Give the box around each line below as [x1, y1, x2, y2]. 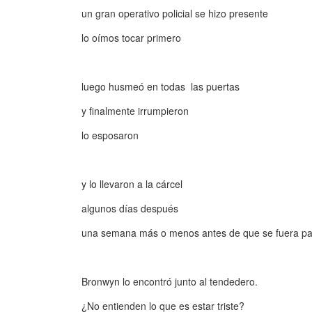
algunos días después [81, 201, 178, 215]
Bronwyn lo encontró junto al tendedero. [81, 274, 258, 288]
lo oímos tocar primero [81, 31, 181, 45]
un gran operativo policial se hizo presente [81, 6, 268, 20]
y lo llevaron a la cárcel [81, 177, 182, 191]
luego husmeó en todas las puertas [81, 79, 240, 93]
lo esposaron [81, 128, 139, 142]
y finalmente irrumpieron [81, 104, 189, 118]
